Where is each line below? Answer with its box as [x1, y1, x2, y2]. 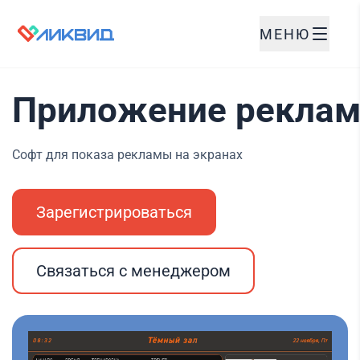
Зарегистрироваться [36, 202, 192, 222]
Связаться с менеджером [36, 261, 231, 280]
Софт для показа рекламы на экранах [12, 147, 243, 162]
